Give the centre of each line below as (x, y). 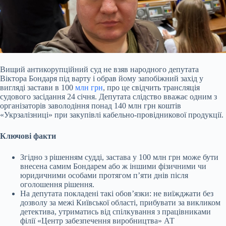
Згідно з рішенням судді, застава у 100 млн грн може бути (119, 157)
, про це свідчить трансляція (151, 88)
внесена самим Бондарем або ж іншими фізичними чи (113, 166)
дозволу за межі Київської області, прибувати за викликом (120, 203)
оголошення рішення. (57, 185)
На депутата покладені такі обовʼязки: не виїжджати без (117, 194)
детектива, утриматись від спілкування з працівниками (116, 212)
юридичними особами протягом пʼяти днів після (104, 176)
